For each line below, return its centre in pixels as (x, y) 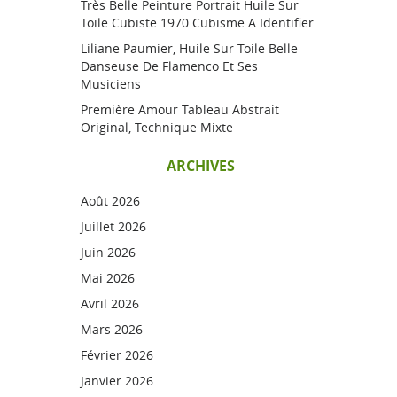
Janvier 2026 (117, 381)
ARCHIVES (200, 166)
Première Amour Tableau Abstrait (180, 109)
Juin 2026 (108, 252)
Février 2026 (117, 355)
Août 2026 (110, 201)
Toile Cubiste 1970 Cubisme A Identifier (197, 23)
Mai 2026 (108, 278)
